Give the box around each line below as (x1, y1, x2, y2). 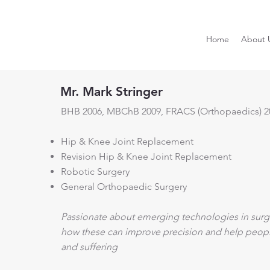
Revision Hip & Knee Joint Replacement (61, 150, 232, 162)
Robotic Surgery (61, 165, 130, 177)
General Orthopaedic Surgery (61, 180, 187, 192)
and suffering (61, 240, 121, 253)
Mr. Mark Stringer (60, 83, 163, 99)
